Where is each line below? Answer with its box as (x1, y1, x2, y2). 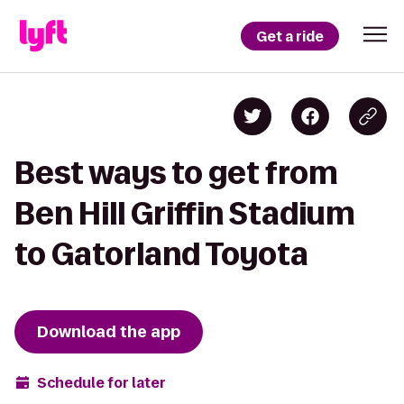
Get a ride (256, 26, 324, 46)
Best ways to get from (14, 156, 338, 189)
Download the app (37, 321, 180, 343)
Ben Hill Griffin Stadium (14, 197, 355, 230)
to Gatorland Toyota (14, 237, 308, 271)
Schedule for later (37, 372, 166, 392)
